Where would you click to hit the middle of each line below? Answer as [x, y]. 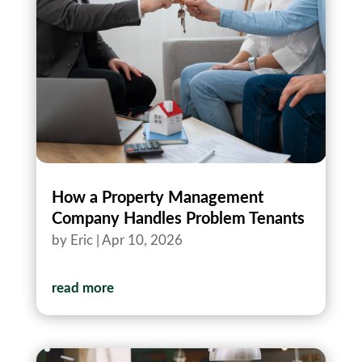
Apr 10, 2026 [142, 241]
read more [82, 288]
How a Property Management [157, 198]
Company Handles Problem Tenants [178, 219]
